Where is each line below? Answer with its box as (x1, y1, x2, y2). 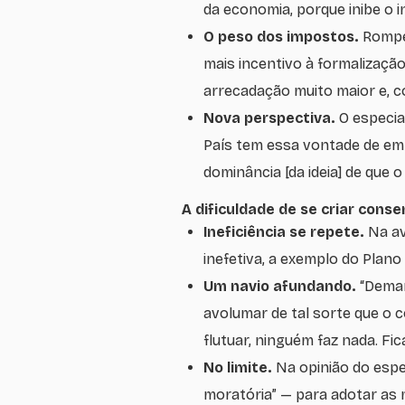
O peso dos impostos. (203, 27, 363, 45)
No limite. (203, 358, 276, 376)
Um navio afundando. (203, 277, 360, 295)
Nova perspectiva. (203, 108, 339, 127)
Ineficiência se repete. (203, 222, 368, 240)
